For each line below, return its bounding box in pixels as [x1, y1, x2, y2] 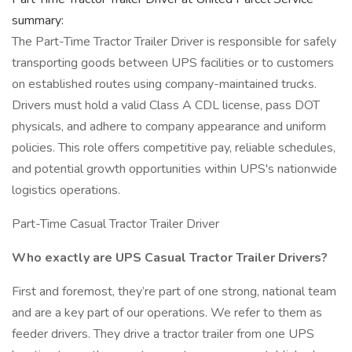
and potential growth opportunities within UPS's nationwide [12, 160, 337, 178]
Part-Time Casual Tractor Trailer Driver [12, 215, 219, 233]
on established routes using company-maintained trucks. [12, 75, 317, 93]
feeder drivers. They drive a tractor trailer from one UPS [12, 325, 314, 343]
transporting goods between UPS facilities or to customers [12, 54, 334, 71]
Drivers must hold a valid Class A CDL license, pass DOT [12, 97, 320, 114]
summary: [12, 12, 64, 29]
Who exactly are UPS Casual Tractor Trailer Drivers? [12, 249, 328, 266]
